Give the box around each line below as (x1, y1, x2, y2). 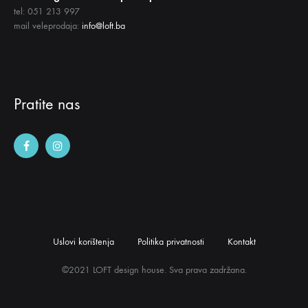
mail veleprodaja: (14, 20, 82, 32)
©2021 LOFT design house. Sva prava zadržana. (61, 264, 247, 276)
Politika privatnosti (137, 236, 204, 248)
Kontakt (227, 236, 256, 248)
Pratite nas (14, 94, 80, 114)
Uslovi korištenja (52, 236, 114, 248)
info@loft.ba (82, 20, 125, 32)
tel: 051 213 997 (14, 5, 80, 18)
